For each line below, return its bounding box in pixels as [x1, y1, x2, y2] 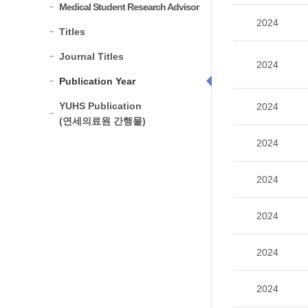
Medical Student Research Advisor [59, 1, 199, 12]
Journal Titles [59, 51, 124, 62]
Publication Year [59, 76, 135, 87]
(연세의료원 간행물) [59, 115, 146, 126]
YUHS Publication [59, 100, 142, 111]
